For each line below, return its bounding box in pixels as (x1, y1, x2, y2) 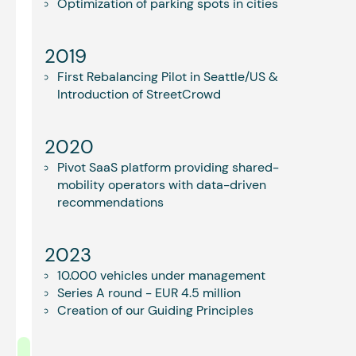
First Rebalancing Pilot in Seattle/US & (57, 68, 278, 85)
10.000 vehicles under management (57, 267, 265, 284)
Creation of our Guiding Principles (57, 302, 253, 319)
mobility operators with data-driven (57, 176, 266, 193)
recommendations (57, 194, 164, 211)
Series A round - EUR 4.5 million (57, 284, 241, 301)
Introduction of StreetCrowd (57, 86, 221, 103)
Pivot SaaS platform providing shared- (57, 159, 279, 176)
